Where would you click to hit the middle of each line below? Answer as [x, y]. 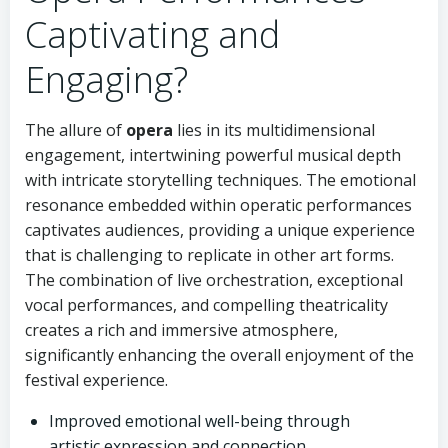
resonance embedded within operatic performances [218, 205]
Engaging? [106, 79]
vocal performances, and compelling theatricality [206, 305]
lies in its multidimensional [274, 130]
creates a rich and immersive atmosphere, [181, 330]
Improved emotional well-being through [199, 421]
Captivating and [152, 34]
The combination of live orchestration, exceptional [214, 280]
